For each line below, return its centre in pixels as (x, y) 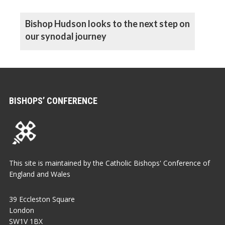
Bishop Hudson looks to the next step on (107, 24)
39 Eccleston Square (42, 199)
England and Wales (40, 174)
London (22, 210)
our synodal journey (66, 36)
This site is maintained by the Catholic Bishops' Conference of (109, 163)
